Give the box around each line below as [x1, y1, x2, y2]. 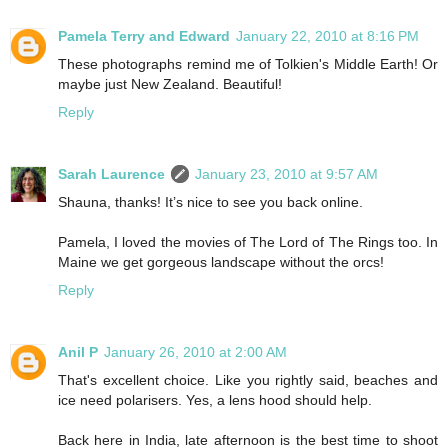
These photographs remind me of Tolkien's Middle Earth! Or [58, 55, 438, 72]
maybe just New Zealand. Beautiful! [58, 75, 282, 92]
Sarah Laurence [58, 165, 165, 182]
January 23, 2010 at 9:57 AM [195, 165, 378, 182]
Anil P [58, 343, 98, 360]
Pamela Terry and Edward [58, 27, 230, 44]
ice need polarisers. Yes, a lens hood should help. [58, 391, 372, 408]
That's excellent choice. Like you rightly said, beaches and [58, 371, 438, 388]
